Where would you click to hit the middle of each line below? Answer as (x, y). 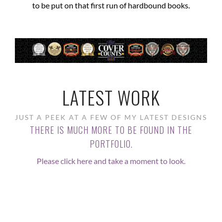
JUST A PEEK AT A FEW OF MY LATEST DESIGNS (111, 117)
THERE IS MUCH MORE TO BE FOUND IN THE (111, 130)
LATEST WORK (111, 98)
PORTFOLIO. (111, 144)
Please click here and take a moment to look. (111, 161)
